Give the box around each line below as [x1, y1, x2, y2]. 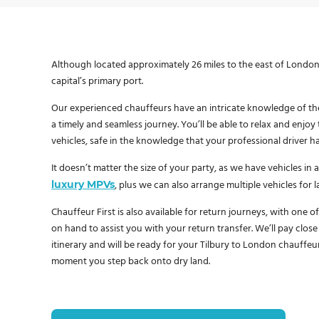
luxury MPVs [51, 177, 115, 191]
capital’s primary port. [51, 73, 143, 89]
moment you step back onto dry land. [51, 253, 210, 269]
